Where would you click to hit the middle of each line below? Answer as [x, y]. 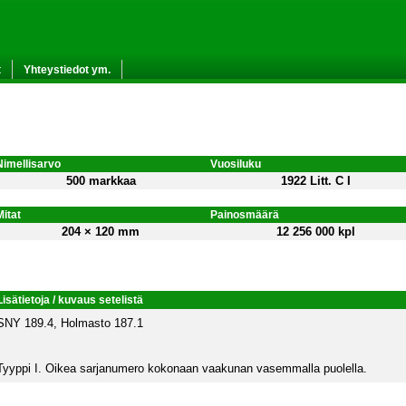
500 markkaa [101, 180]
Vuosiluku [235, 164]
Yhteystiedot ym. [67, 69]
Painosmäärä [244, 214]
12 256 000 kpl [315, 231]
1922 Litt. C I [315, 180]
